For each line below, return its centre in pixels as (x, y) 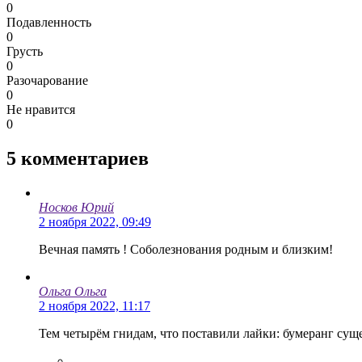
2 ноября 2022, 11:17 (95, 305)
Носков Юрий (76, 207)
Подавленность (49, 22)
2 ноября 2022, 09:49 (95, 221)
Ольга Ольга (73, 291)
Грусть (25, 51)
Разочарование (47, 80)
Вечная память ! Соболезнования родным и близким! (186, 249)
